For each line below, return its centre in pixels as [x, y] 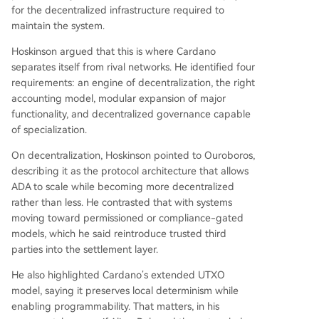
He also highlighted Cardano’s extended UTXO [118, 275]
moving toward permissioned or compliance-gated [127, 218]
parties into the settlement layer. [85, 249]
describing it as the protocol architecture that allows [130, 171]
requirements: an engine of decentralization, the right [133, 83]
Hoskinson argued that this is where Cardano [114, 51]
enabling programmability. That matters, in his [115, 306]
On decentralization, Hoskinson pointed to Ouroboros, [133, 155]
